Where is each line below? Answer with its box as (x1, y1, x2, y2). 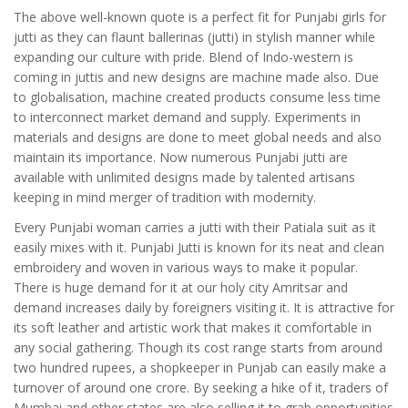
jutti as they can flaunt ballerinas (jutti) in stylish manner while (14, 28, 375, 46)
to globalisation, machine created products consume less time (14, 88, 381, 107)
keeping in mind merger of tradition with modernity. (14, 189, 316, 207)
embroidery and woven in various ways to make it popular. (14, 259, 358, 277)
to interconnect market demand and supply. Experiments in (14, 108, 361, 127)
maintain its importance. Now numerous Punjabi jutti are (14, 148, 348, 167)
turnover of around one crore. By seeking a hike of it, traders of (14, 379, 388, 397)
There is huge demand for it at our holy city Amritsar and (14, 279, 348, 297)
